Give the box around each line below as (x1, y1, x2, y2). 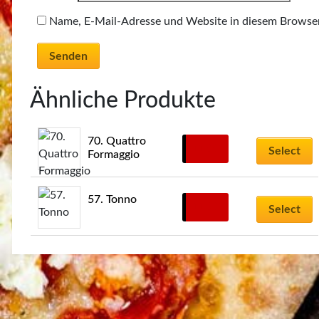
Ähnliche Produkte (30, 89, 216, 113)
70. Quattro (88, 135, 147, 147)
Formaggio (88, 149, 140, 161)
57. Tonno (88, 194, 137, 206)
